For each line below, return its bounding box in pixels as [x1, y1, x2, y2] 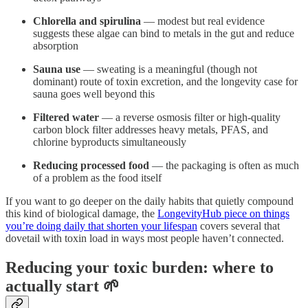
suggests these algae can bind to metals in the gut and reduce [33, 27, 294, 39]
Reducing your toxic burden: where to [5, 258, 274, 276]
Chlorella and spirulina [33, 14, 141, 27]
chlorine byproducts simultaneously [33, 135, 186, 148]
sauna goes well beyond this [33, 87, 155, 100]
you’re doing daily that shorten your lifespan [5, 219, 197, 232]
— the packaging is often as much [149, 159, 299, 171]
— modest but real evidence [141, 14, 265, 27]
